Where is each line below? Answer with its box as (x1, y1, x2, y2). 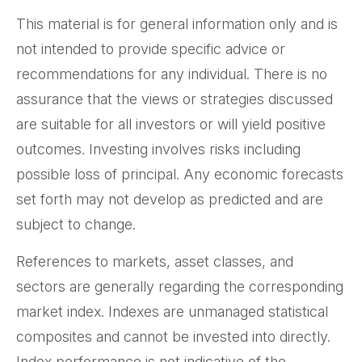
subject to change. (16, 216, 136, 234)
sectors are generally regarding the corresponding (16, 278, 343, 296)
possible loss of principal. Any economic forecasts (16, 166, 343, 183)
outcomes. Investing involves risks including (16, 141, 301, 158)
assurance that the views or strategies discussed (16, 90, 333, 108)
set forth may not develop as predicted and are (16, 191, 323, 208)
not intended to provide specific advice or (16, 40, 285, 58)
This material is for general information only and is (16, 15, 338, 33)
